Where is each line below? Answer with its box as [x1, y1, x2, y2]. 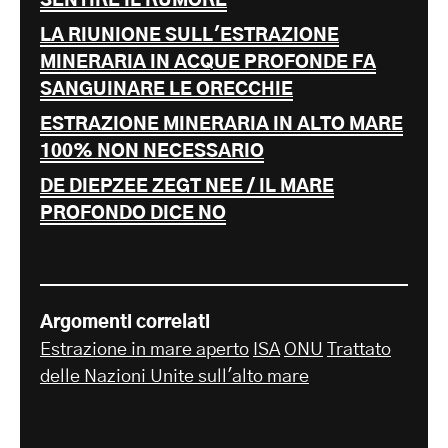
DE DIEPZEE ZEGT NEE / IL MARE [40, 177, 334, 196]
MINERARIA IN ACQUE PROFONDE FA [40, 53, 376, 72]
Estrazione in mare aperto [40, 340, 249, 359]
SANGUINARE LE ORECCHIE [40, 80, 293, 99]
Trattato [327, 340, 391, 359]
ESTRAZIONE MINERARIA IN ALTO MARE [40, 115, 403, 134]
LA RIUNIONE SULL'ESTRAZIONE [40, 26, 339, 45]
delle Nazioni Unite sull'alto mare [40, 367, 309, 386]
